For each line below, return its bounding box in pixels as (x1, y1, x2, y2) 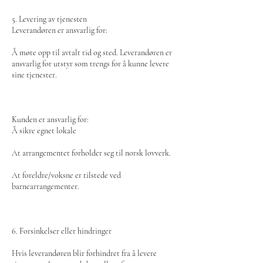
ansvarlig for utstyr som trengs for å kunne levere (12, 59, 169, 69)
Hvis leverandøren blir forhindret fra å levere (12, 248, 157, 258)
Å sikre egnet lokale (12, 126, 76, 136)
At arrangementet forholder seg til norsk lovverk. (12, 148, 171, 158)
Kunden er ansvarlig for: (12, 114, 89, 124)
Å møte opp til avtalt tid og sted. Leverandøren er (12, 48, 172, 58)
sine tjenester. (12, 70, 57, 80)
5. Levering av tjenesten (12, 14, 87, 24)
